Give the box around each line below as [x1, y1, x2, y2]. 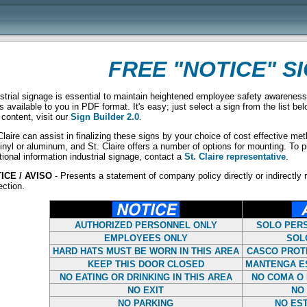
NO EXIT [127, 285, 164, 295]
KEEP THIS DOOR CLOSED [87, 259, 204, 269]
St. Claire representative [184, 151, 286, 162]
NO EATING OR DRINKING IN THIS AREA [59, 272, 232, 282]
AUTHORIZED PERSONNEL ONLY [74, 220, 217, 230]
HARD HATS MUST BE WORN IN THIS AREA [52, 246, 239, 256]
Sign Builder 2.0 [71, 112, 139, 122]
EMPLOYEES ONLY [103, 233, 188, 243]
